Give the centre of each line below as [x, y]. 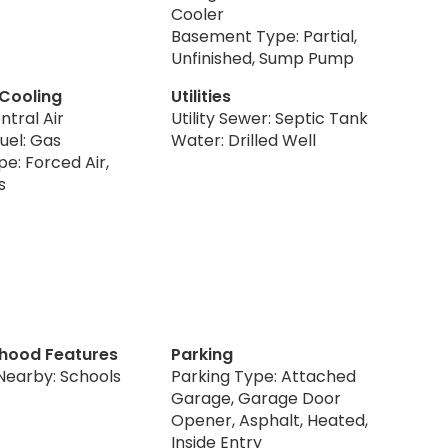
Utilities [201, 96]
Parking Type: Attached [264, 376]
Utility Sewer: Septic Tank [270, 118]
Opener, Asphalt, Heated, [270, 420]
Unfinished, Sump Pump [263, 58]
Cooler [198, 14]
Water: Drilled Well [244, 140]
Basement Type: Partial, [264, 36]
